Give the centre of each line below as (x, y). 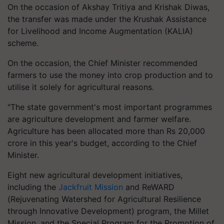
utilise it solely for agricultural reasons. (81, 87)
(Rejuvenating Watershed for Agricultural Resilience (104, 199)
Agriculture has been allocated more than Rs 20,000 (106, 131)
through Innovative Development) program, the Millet (108, 211)
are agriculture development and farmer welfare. (99, 119)
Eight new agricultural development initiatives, (95, 175)
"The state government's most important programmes (110, 107)
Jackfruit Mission (91, 187)
